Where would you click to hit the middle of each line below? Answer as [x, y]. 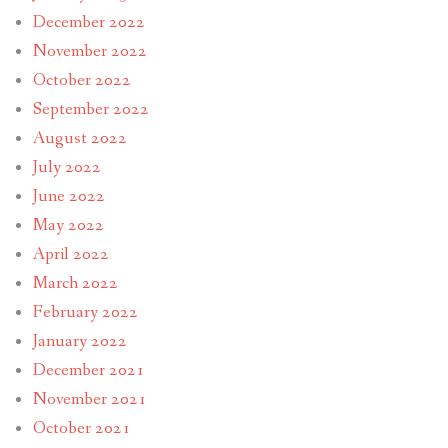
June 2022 [68, 196]
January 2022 [79, 341]
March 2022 [75, 283]
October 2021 [81, 428]
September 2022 [90, 109]
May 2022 [68, 225]
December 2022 [88, 22]
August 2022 [79, 138]
